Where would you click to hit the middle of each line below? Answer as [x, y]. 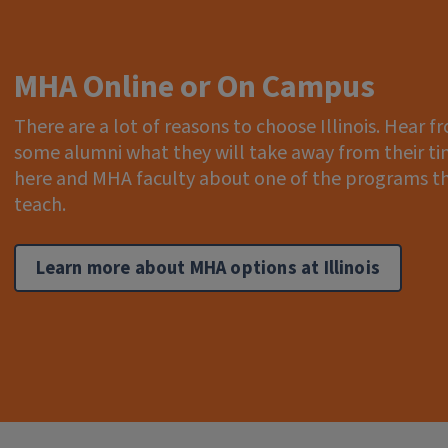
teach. [39, 205]
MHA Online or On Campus [194, 87]
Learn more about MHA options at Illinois [207, 267]
